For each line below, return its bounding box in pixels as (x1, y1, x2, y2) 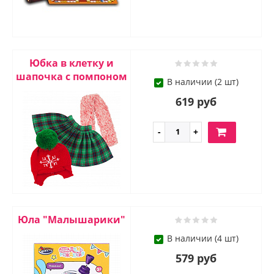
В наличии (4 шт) (166, 232, 239, 245)
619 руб (176, 94, 217, 109)
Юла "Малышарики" (18, 213, 125, 227)
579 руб (176, 251, 217, 266)
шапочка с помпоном (16, 70, 127, 84)
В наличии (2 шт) (166, 76, 239, 88)
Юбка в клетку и (29, 56, 114, 70)
